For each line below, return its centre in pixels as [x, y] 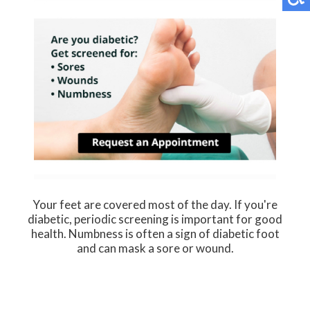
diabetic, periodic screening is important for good [155, 219]
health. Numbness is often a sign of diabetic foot [155, 234]
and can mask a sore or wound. [155, 248]
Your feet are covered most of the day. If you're [155, 205]
